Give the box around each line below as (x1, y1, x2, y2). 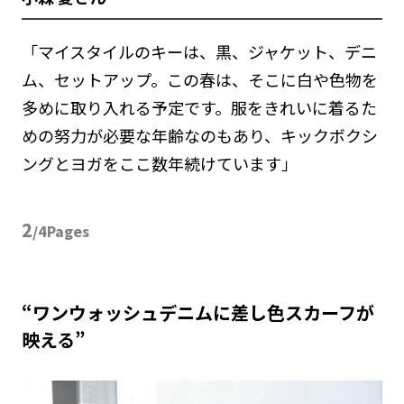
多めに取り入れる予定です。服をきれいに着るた (21, 96, 377, 120)
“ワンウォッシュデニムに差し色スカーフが (21, 299, 374, 326)
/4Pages (32, 220, 89, 243)
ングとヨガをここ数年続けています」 (21, 151, 298, 176)
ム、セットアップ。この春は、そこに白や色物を (21, 68, 378, 92)
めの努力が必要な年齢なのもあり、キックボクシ (21, 124, 378, 148)
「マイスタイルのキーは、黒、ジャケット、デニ (21, 40, 377, 64)
